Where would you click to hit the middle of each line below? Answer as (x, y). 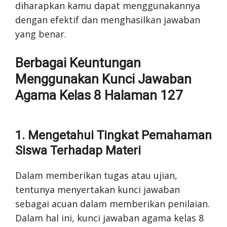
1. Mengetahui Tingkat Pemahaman (113, 135)
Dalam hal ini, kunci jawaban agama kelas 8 (109, 218)
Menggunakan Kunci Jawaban (103, 79)
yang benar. (41, 34)
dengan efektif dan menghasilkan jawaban (108, 20)
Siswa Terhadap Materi (78, 150)
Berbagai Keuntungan (78, 63)
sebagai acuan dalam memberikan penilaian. (112, 203)
